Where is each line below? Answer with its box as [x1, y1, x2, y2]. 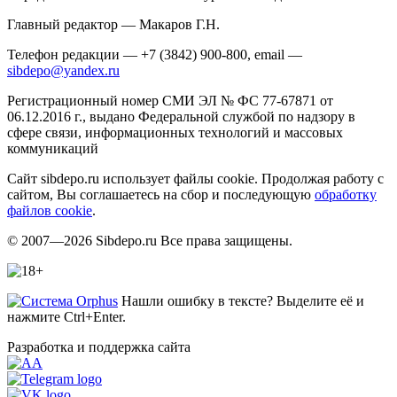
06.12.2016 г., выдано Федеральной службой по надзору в [7, 108, 355, 124]
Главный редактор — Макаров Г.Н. [7, 16, 220, 32]
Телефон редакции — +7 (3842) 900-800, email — [7, 46, 302, 62]
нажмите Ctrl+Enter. [7, 308, 126, 324]
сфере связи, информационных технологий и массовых [7, 124, 343, 140]
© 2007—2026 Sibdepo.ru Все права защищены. [7, 232, 292, 248]
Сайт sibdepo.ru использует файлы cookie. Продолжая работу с [7, 170, 384, 186]
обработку [315, 186, 377, 202]
